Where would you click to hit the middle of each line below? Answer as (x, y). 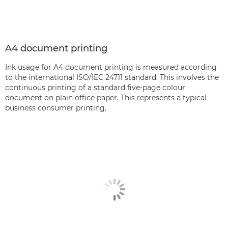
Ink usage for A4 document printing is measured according (111, 67)
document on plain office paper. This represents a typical (106, 97)
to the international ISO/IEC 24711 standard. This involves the (112, 77)
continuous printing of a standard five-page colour (95, 87)
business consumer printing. (56, 108)
